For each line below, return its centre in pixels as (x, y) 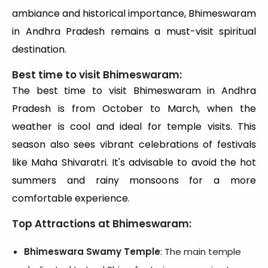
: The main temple (201, 252)
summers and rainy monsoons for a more (134, 181)
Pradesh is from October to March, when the (134, 109)
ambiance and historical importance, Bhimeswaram (134, 14)
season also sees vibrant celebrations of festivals (134, 145)
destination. (39, 50)
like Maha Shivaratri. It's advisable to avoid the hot (134, 163)
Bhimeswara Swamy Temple (92, 252)
